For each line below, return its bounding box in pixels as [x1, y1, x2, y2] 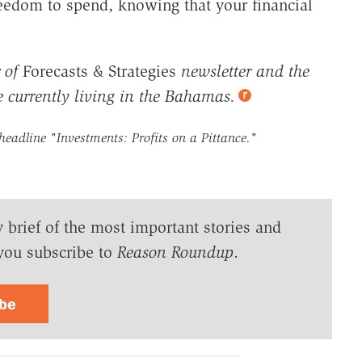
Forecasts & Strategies [17, 61, 181, 82]
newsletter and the [180, 61, 309, 82]
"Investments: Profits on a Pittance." [49, 130, 257, 146]
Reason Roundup [116, 242, 234, 263]
